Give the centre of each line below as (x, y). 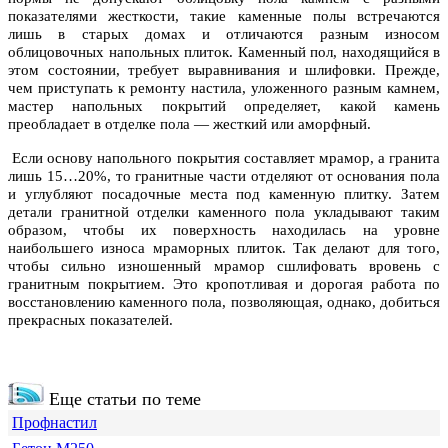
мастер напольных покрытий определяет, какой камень (224, 106)
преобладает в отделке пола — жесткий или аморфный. (189, 124)
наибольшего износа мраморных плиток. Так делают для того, (224, 248)
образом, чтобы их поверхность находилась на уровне (224, 230)
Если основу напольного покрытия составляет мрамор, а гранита (224, 158)
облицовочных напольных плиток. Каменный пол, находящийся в (224, 52)
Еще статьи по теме (122, 399)
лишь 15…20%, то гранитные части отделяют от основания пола (224, 176)
